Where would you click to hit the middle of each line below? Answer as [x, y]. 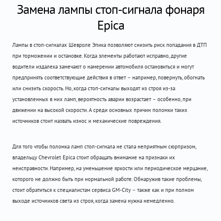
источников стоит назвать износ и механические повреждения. [87, 121]
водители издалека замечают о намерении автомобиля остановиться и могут [103, 67]
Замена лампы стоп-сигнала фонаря [110, 9]
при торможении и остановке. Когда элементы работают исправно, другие [100, 56]
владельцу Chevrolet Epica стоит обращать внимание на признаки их [94, 157]
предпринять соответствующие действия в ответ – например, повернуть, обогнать [109, 77]
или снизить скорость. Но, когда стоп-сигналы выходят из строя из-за [94, 88]
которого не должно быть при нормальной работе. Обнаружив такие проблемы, [107, 179]
